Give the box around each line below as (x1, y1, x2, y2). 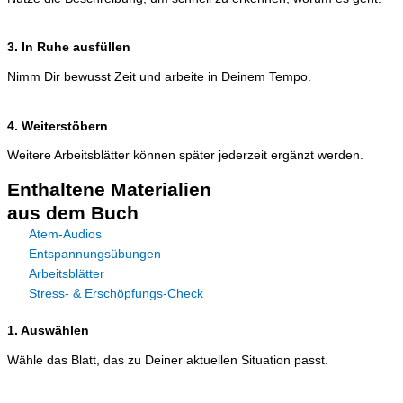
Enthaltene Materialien (7, 179, 211, 201)
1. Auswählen (7, 324, 89, 338)
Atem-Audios (29, 228, 102, 242)
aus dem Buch (7, 202, 139, 224)
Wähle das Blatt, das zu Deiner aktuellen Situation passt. (7, 353, 328, 367)
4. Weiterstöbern (7, 119, 108, 133)
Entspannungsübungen (29, 247, 161, 262)
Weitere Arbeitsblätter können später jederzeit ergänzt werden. (7, 148, 363, 163)
